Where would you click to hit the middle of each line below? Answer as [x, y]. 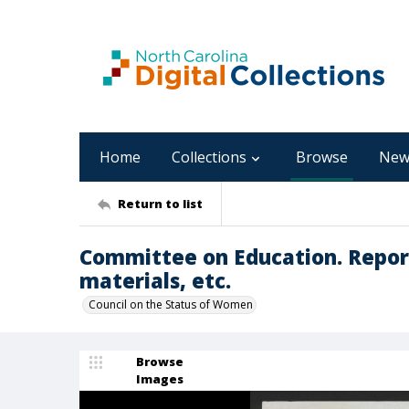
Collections [209, 157]
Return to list [160, 203]
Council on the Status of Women [171, 304]
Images [160, 379]
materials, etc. [155, 280]
